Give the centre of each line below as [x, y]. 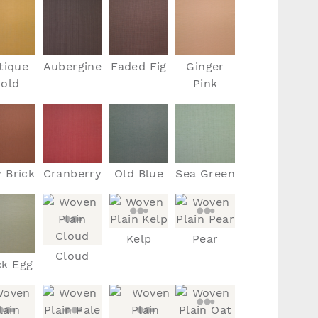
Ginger [205, 66]
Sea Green [205, 174]
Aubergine [72, 66]
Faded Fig [139, 66]
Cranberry [72, 174]
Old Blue [139, 174]
